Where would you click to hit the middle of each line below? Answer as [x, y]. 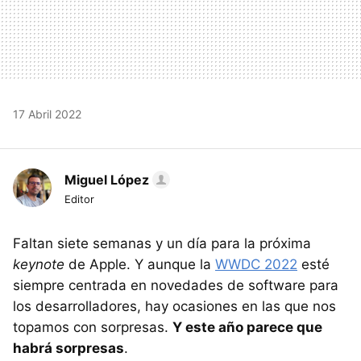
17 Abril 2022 [47, 114]
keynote [39, 264]
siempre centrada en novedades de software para [176, 285]
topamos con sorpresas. [93, 327]
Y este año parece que [247, 327]
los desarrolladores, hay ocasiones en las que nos [174, 306]
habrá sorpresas [68, 348]
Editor [79, 199]
